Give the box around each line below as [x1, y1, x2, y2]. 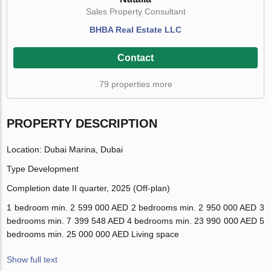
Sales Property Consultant [85, 7, 186, 17]
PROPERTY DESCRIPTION [7, 117, 158, 131]
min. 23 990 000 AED [175, 216, 257, 226]
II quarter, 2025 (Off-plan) [72, 183, 171, 194]
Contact [117, 53, 154, 64]
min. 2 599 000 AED [51, 203, 129, 213]
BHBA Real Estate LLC [90, 25, 181, 35]
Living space [131, 229, 182, 240]
